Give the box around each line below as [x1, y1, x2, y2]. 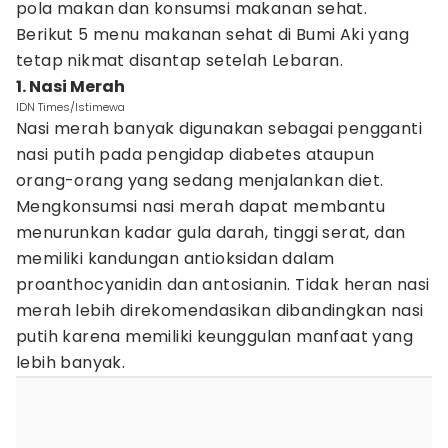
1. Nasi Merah [16, 75, 125, 98]
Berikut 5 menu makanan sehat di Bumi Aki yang [16, 23, 409, 46]
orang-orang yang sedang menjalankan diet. [16, 169, 384, 192]
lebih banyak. [16, 351, 126, 374]
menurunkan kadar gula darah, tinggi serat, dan [16, 221, 406, 244]
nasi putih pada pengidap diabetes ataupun [16, 143, 375, 166]
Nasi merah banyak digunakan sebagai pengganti [16, 117, 422, 140]
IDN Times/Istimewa [16, 99, 125, 115]
